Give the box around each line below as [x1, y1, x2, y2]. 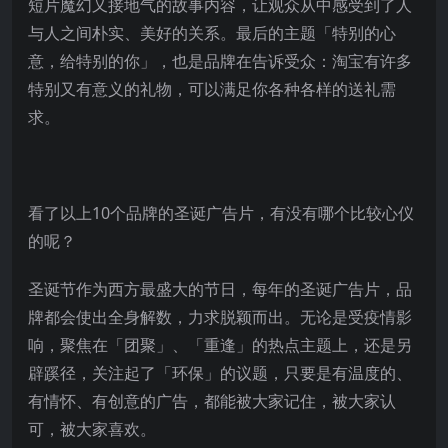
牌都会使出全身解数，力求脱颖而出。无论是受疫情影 [28, 305, 412, 328]
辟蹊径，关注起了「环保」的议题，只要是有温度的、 [28, 361, 412, 384]
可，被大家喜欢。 [28, 417, 156, 440]
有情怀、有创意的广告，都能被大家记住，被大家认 [28, 389, 396, 412]
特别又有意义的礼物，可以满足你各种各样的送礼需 [28, 77, 396, 100]
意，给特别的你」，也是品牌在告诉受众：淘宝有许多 [28, 49, 412, 72]
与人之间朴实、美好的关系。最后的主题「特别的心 [28, 21, 396, 44]
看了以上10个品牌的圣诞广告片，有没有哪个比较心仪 [28, 201, 414, 224]
